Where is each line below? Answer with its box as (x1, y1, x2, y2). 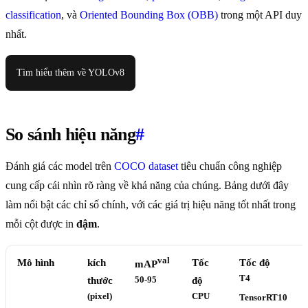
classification (5, 9, 61, 21)
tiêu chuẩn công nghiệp (178, 160, 282, 173)
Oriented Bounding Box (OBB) (80, 9, 218, 21)
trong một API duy (218, 9, 302, 21)
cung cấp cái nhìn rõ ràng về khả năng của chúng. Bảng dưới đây (5, 179, 289, 192)
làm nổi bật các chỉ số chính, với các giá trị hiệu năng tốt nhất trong (5, 199, 296, 211)
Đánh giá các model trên (5, 160, 114, 173)
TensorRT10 (239, 293, 288, 303)
